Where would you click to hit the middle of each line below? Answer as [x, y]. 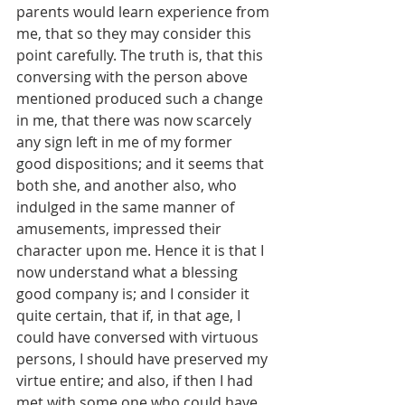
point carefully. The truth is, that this [141, 56]
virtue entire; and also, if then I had [137, 381]
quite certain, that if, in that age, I [130, 316]
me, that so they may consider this [136, 34]
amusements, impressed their [121, 229]
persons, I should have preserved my [144, 359]
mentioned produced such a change [141, 99]
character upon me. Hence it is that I [142, 251]
